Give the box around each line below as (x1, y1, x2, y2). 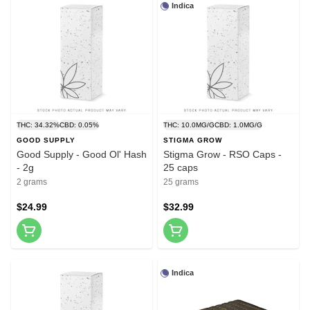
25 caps (163, 162, 198, 174)
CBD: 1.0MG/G (215, 121, 262, 129)
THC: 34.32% (17, 121, 60, 129)
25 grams (163, 177, 199, 188)
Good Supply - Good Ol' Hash (17, 149, 147, 161)
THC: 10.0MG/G (163, 121, 215, 129)
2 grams (17, 177, 47, 188)
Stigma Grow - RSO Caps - (163, 149, 282, 161)
